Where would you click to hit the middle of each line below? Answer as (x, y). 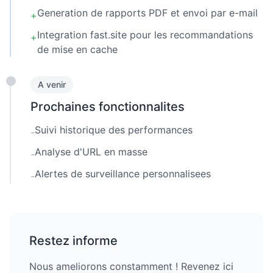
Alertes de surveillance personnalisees (123, 174)
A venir (52, 84)
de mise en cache (77, 49)
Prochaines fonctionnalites (108, 107)
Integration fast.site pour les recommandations (145, 35)
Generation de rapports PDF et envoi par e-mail (147, 13)
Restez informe (73, 241)
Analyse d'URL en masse (91, 152)
